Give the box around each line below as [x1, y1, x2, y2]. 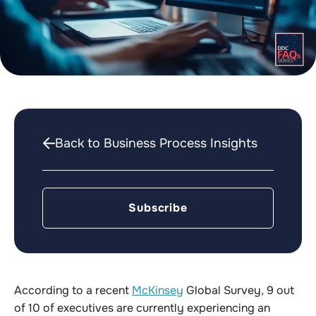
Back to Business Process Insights [55, 135, 257, 151]
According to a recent [14, 283, 132, 298]
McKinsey [132, 283, 183, 298]
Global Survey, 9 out [183, 283, 294, 298]
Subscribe [128, 200, 188, 215]
